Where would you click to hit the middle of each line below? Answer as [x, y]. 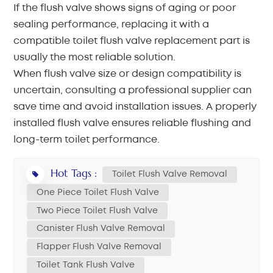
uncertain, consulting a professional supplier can [133, 90]
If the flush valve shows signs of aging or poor [125, 8]
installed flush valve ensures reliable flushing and [133, 123]
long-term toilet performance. [87, 140]
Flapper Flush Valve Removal [99, 247]
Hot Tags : [74, 173]
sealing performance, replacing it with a [112, 25]
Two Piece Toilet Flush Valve [97, 211]
